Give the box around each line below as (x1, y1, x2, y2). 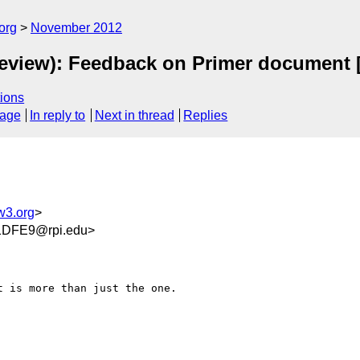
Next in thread (94, 108, 174, 123)
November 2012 (31, 21, 122, 35)
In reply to (30, 108, 86, 123)
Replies (183, 108, 228, 123)
